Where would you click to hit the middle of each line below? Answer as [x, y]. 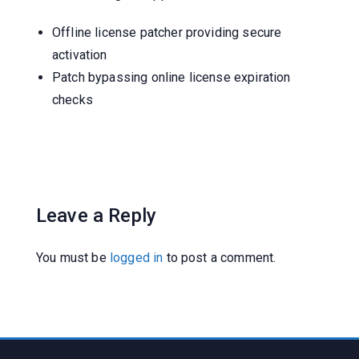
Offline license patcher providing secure [167, 32]
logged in [136, 257]
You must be [73, 257]
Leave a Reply [97, 215]
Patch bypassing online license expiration [171, 77]
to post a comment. [220, 257]
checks [73, 99]
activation [80, 54]
